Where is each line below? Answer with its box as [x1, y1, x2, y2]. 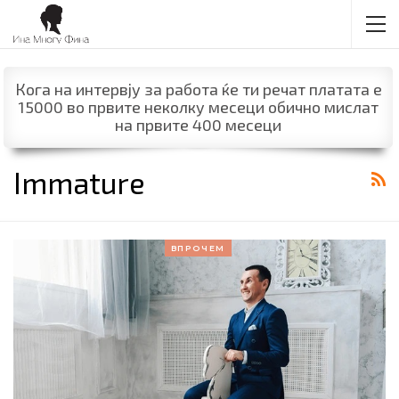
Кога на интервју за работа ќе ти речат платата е [14, 79, 382, 100]
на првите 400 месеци [115, 115, 281, 135]
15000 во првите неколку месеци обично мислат [18, 97, 379, 118]
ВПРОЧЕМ [170, 242, 226, 253]
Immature [13, 164, 145, 200]
